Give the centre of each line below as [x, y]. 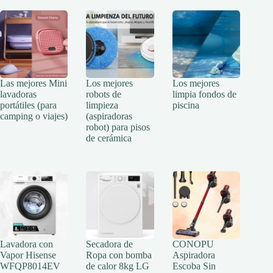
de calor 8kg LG [118, 266]
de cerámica [109, 138]
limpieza [102, 105]
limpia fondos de [204, 94]
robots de [104, 94]
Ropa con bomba [119, 255]
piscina [186, 105]
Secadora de [110, 244]
